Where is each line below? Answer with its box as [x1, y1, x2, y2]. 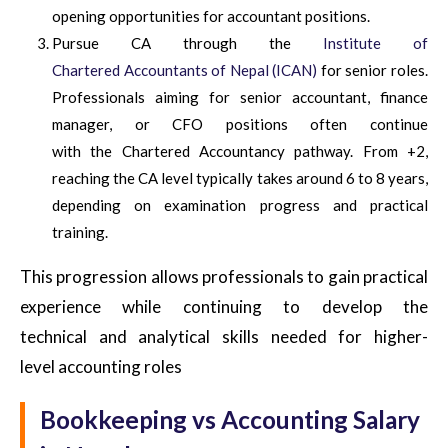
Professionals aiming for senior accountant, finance [52, 87, 428, 106]
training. [52, 222, 108, 241]
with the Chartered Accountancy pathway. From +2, [52, 141, 428, 160]
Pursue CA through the [52, 33, 323, 52]
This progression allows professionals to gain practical [20, 265, 428, 287]
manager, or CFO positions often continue [52, 114, 428, 133]
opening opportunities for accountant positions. [52, 6, 370, 25]
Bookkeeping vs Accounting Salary [40, 404, 420, 434]
